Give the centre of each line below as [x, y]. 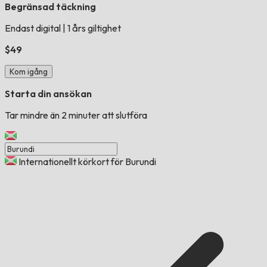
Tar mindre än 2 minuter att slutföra [76, 115]
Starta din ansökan [48, 94]
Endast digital [34, 28]
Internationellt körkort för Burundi [87, 162]
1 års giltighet [93, 28]
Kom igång [29, 72]
